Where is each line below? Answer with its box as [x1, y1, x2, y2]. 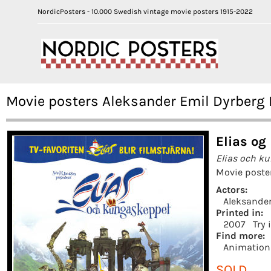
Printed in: [216, 206, 263, 218]
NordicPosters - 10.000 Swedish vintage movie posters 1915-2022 [38, 7, 253, 16]
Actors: [216, 183, 247, 195]
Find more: [216, 229, 265, 241]
